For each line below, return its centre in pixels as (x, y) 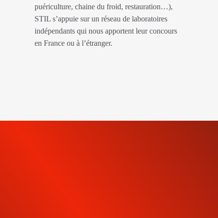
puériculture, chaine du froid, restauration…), (104, 7)
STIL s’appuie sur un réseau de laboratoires (101, 19)
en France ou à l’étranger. (73, 43)
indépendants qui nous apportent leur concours (106, 31)
